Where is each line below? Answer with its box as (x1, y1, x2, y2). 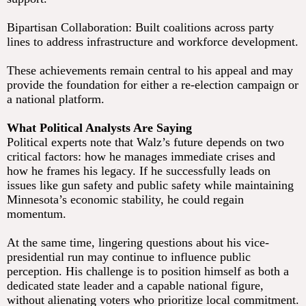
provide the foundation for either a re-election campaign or (7, 78, 298, 92)
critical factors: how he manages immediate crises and (7, 150, 275, 164)
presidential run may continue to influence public (7, 250, 251, 264)
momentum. (7, 207, 66, 221)
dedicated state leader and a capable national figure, (7, 279, 264, 293)
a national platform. (7, 92, 105, 107)
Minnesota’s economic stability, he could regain (7, 193, 244, 207)
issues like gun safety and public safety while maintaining (7, 178, 294, 193)
